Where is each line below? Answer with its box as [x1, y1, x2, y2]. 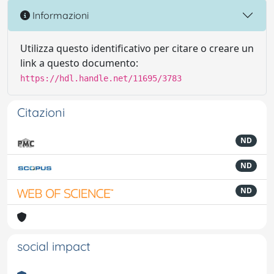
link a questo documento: [20, 56, 138, 70]
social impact [17, 239, 91, 254]
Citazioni [17, 105, 65, 120]
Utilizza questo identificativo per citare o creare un [20, 42, 254, 55]
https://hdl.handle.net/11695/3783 [20, 73, 182, 83]
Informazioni [30, 9, 89, 21]
